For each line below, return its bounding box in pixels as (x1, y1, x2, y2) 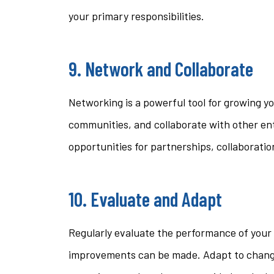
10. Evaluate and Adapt (68, 187, 222, 210)
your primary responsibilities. (68, 9, 204, 23)
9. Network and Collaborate (68, 56, 253, 80)
